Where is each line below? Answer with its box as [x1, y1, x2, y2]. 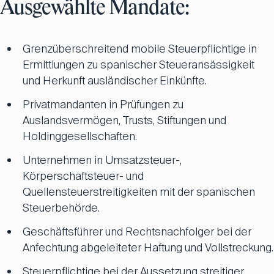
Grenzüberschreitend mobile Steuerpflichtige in [23, 42, 257, 56]
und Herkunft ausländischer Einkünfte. [23, 73, 207, 88]
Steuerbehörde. [23, 201, 100, 215]
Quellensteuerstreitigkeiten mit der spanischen [23, 185, 255, 199]
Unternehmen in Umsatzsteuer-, [23, 153, 182, 168]
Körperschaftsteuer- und [23, 169, 144, 183]
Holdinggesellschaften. [23, 129, 137, 144]
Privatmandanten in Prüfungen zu [23, 97, 183, 112]
